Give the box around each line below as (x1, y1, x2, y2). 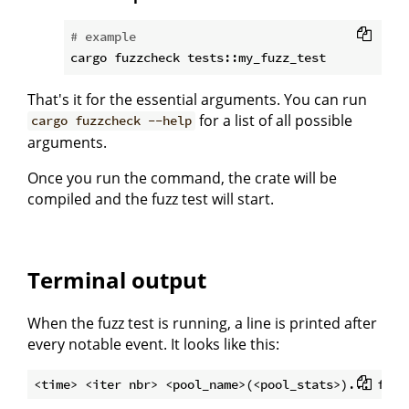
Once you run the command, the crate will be (27, 167, 337, 188)
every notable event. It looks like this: (27, 333, 279, 354)
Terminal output (27, 264, 206, 295)
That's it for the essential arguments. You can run (27, 89, 367, 110)
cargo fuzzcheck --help (31, 112, 193, 130)
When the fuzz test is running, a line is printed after (27, 312, 377, 333)
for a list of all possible (195, 110, 353, 131)
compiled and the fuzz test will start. (27, 188, 274, 209)
